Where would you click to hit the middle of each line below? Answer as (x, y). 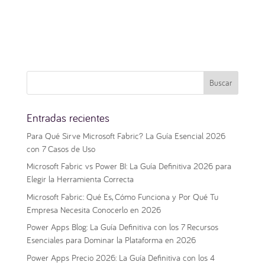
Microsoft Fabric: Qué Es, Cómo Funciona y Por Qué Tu (122, 196)
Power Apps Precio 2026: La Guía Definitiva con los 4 (120, 257)
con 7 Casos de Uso (61, 148)
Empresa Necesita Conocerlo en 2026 (93, 209)
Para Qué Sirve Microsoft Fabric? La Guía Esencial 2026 (126, 135)
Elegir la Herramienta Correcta (80, 179)
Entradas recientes (68, 117)
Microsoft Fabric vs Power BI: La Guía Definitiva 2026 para (129, 166)
